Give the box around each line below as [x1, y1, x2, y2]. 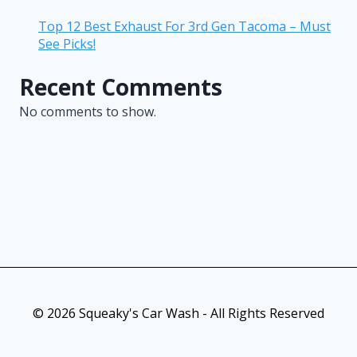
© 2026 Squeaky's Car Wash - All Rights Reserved [33, 304, 324, 322]
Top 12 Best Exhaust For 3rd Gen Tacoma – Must [38, 17, 331, 35]
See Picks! [38, 34, 96, 53]
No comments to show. [19, 102, 156, 120]
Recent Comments [19, 71, 222, 102]
